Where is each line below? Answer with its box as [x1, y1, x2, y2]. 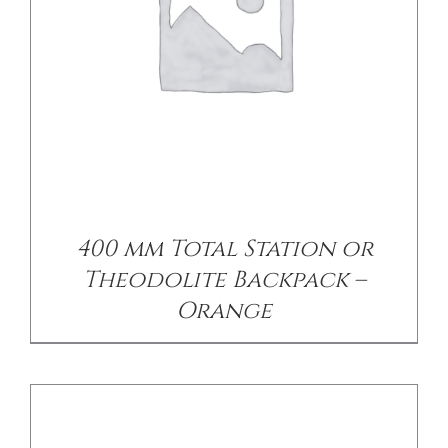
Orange [176, 295, 272, 328]
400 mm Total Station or [75, 233, 373, 266]
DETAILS [194, 186, 254, 206]
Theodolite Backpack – [82, 264, 366, 297]
